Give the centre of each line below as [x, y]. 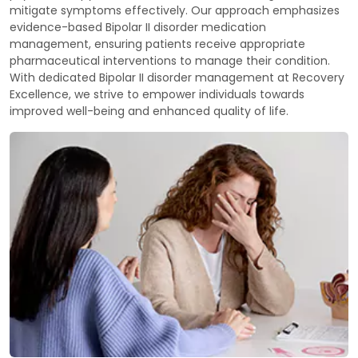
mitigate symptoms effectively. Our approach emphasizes [175, 10]
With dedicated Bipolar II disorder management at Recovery [177, 77]
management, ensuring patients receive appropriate [157, 44]
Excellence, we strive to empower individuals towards [157, 94]
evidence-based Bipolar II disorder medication [138, 27]
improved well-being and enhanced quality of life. [149, 111]
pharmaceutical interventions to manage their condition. [170, 60]
